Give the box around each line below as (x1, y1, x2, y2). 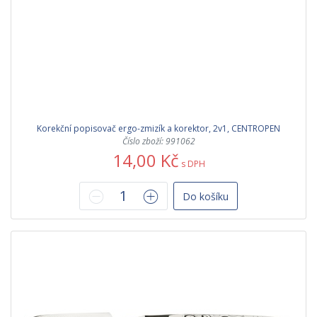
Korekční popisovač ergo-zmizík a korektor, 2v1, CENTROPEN (37, 122, 280, 134)
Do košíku (182, 189, 229, 203)
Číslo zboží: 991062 (122, 135, 195, 147)
